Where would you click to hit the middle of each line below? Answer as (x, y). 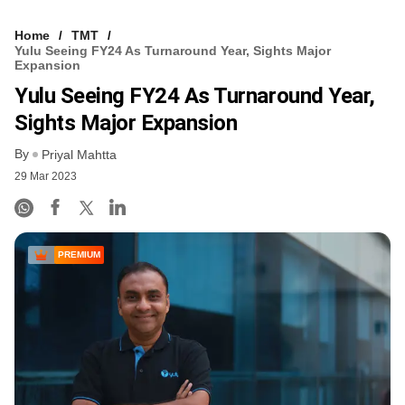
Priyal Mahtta (79, 155)
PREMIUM (79, 255)
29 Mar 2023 (46, 177)
